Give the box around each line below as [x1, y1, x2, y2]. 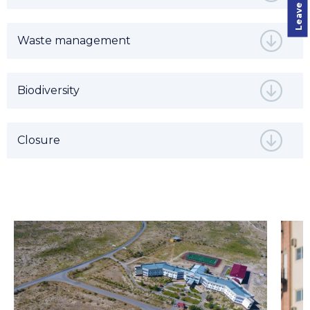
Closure [17, 134, 60, 147]
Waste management [17, 34, 131, 47]
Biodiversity [17, 84, 80, 97]
